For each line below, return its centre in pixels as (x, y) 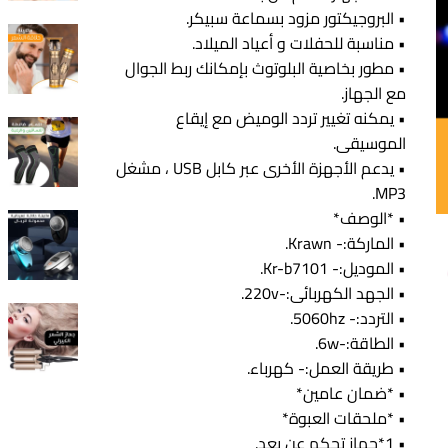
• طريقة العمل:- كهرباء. (327, 368)
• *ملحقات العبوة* (344, 418)
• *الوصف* (370, 218)
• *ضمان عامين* (351, 393)
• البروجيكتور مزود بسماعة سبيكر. (296, 18)
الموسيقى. (370, 143)
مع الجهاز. (374, 93)
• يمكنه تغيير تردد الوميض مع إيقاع (291, 118)
